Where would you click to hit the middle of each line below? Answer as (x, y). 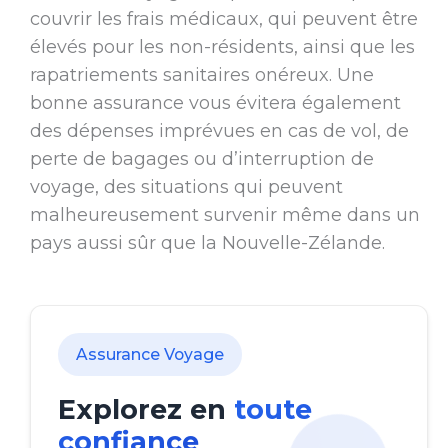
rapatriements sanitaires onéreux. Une (201, 75)
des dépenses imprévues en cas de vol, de (219, 131)
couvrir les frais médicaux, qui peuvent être (223, 19)
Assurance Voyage (149, 355)
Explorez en (145, 410)
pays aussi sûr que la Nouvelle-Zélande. (207, 243)
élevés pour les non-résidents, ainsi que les (222, 47)
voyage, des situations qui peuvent (186, 187)
